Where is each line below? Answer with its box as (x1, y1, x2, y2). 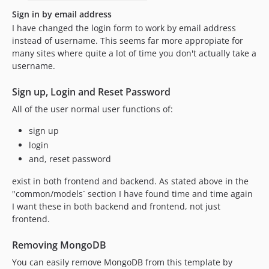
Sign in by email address (12, 8, 112, 20)
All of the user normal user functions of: (12, 103, 173, 115)
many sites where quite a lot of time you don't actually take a (12, 47, 256, 59)
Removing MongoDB (12, 238, 106, 252)
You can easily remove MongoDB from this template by (12, 256, 232, 268)
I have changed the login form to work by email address (12, 22, 236, 34)
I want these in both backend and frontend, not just (12, 201, 220, 212)
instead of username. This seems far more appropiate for (12, 35, 243, 46)
